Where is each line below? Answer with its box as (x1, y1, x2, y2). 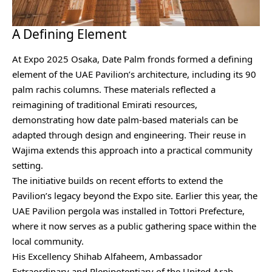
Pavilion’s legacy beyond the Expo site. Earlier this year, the (12, 189, 257, 202)
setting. (12, 159, 43, 172)
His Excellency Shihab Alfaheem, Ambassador (12, 250, 202, 263)
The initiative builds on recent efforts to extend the (12, 174, 223, 187)
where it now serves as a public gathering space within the (12, 220, 256, 233)
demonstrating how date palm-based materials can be (12, 114, 238, 126)
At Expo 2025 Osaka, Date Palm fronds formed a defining (12, 53, 253, 66)
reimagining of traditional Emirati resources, (12, 98, 197, 111)
